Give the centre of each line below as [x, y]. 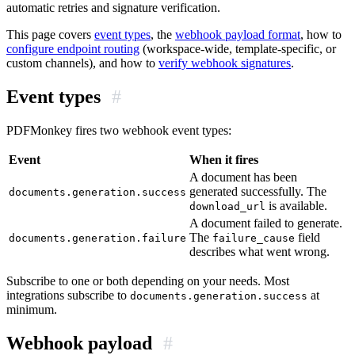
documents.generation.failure [97, 238]
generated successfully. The [258, 191]
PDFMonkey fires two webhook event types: [119, 130]
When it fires [224, 159]
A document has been [243, 177]
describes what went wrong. [260, 251]
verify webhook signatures [225, 63]
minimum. [32, 309]
